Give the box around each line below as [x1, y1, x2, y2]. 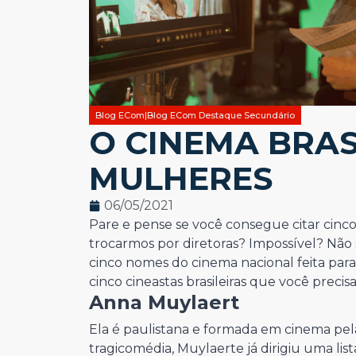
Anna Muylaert [89, 290, 245, 314]
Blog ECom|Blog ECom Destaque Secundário [95, 109, 295, 121]
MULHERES [89, 158, 273, 198]
